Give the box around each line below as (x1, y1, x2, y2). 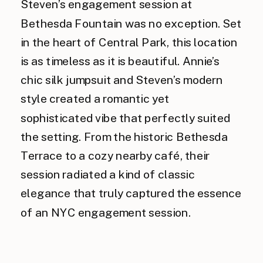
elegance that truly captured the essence (21, 186, 242, 200)
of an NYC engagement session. (21, 205, 191, 219)
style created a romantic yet (21, 92, 170, 106)
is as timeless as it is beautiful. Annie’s (21, 54, 220, 68)
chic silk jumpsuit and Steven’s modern (21, 73, 223, 86)
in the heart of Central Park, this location (21, 35, 238, 49)
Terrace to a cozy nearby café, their (21, 149, 210, 162)
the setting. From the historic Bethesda (21, 130, 228, 143)
